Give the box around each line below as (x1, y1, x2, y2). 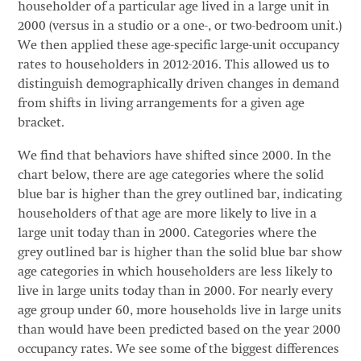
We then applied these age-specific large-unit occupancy (17, 39, 339, 52)
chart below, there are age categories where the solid (17, 168, 324, 182)
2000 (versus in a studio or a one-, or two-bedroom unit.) (17, 19, 342, 33)
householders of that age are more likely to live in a (17, 207, 317, 221)
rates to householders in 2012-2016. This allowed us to (17, 58, 330, 72)
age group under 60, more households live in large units (17, 304, 342, 317)
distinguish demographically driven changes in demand (17, 77, 339, 91)
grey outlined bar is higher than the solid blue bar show (17, 246, 342, 259)
